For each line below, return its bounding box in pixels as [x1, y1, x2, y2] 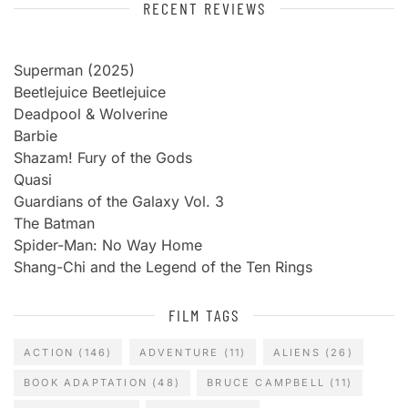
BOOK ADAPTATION [24, 376, 148, 390]
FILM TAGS [168, 305, 240, 325]
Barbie [14, 127, 57, 145]
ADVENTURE [138, 345, 219, 359]
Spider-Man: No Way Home [14, 236, 202, 254]
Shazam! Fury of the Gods [14, 148, 192, 167]
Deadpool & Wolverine [14, 105, 168, 123]
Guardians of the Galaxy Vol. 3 [14, 192, 224, 210]
